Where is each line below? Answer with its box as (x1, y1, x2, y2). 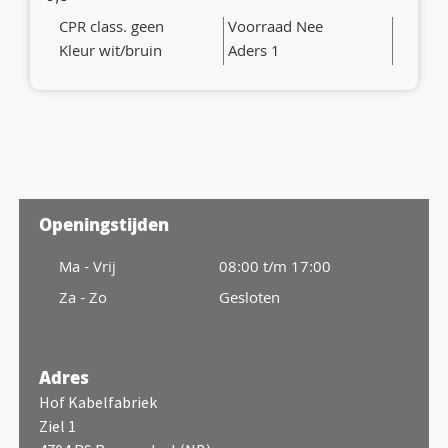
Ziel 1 (39, 415, 76, 436)
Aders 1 (228, 39, 280, 66)
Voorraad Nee (228, 15, 323, 42)
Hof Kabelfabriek (39, 391, 157, 412)
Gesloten (218, 286, 280, 313)
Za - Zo (59, 286, 107, 313)
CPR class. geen (59, 15, 164, 42)
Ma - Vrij (59, 255, 116, 282)
